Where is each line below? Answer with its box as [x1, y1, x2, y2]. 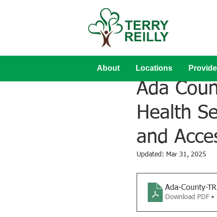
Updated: [137, 151, 166, 158]
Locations [135, 64, 172, 72]
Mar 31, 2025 [166, 151, 206, 158]
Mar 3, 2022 [137, 68, 173, 75]
